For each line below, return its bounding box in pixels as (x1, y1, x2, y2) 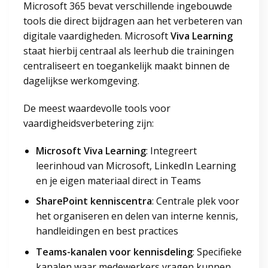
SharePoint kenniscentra (35, 194, 152, 208)
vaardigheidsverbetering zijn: (23, 116, 154, 130)
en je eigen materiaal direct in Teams (35, 173, 201, 187)
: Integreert (145, 144, 197, 157)
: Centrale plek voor (151, 194, 239, 208)
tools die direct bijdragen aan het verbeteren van (23, 14, 242, 28)
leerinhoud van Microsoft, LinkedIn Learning (35, 159, 236, 172)
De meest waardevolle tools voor (23, 101, 170, 115)
